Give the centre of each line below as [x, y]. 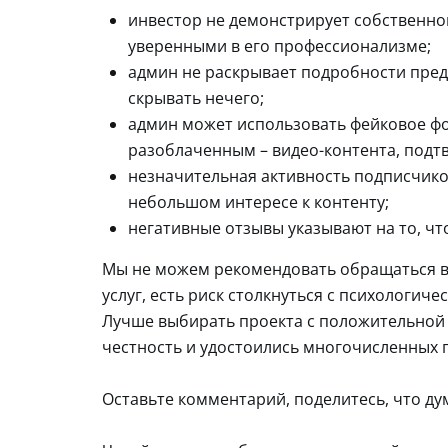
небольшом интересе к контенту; [258, 201]
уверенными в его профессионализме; [279, 45]
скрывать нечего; [196, 97]
